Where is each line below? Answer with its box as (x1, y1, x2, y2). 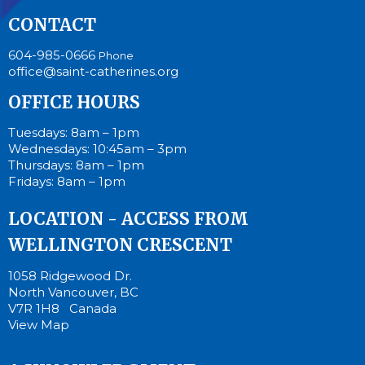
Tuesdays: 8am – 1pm (8, 125, 139, 141)
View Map (8, 316, 69, 332)
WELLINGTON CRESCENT (8, 234, 232, 257)
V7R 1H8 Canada (8, 300, 117, 316)
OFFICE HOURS (8, 90, 140, 113)
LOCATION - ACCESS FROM (8, 208, 248, 231)
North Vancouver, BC (8, 284, 139, 300)
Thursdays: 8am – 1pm (8, 157, 144, 174)
